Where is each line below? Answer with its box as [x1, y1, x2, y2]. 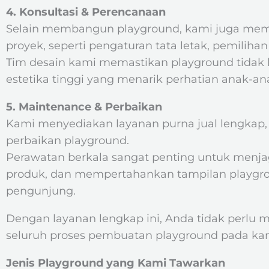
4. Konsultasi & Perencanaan [6, 5, 166, 19]
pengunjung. [6, 184, 76, 198]
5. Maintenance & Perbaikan [6, 100, 162, 113]
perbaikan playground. [6, 134, 129, 147]
